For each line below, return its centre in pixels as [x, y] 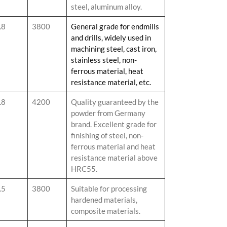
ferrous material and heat [113, 146]
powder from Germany [108, 113]
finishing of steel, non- [107, 135]
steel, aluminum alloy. [106, 6]
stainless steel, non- [104, 60]
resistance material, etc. [111, 82]
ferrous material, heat [107, 71]
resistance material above [114, 157]
